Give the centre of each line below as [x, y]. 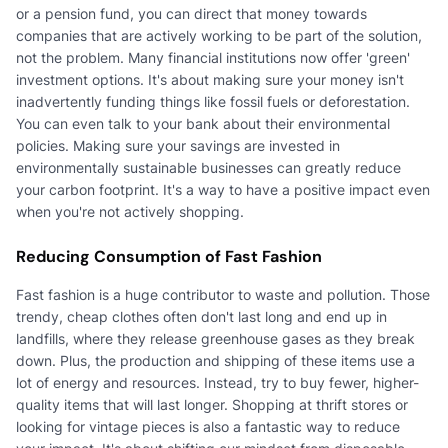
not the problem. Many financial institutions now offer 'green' [213, 57]
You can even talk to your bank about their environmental [203, 123]
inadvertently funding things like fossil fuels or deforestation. [213, 101]
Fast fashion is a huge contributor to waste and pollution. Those [223, 294]
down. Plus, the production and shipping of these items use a [215, 360]
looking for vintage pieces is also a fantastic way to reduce [208, 426]
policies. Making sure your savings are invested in [178, 145]
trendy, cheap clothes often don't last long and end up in [201, 316]
